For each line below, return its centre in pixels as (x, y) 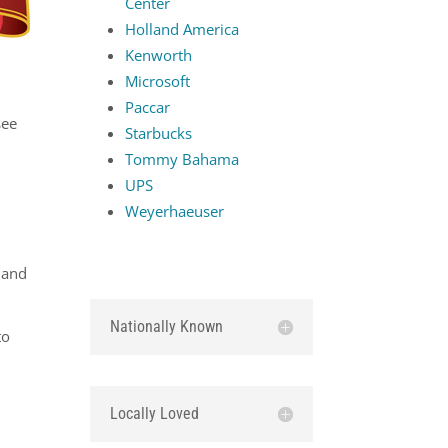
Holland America (182, 29)
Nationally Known (167, 326)
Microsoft (158, 81)
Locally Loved (155, 414)
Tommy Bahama (182, 159)
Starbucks (159, 133)
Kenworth (159, 55)
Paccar (148, 107)
